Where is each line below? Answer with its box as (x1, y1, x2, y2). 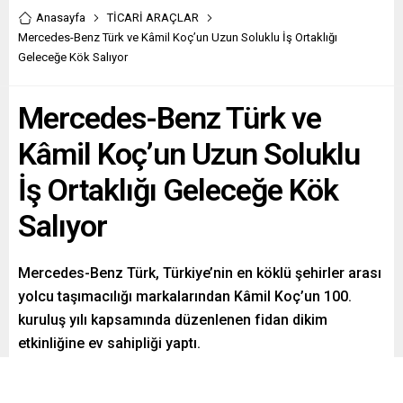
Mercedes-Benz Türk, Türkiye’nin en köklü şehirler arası (18, 264, 381, 282)
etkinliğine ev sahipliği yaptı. (18, 334, 201, 352)
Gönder (188, 372, 229, 387)
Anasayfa (36, 10, 85, 24)
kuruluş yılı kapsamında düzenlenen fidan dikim (18, 310, 327, 328)
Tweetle (111, 372, 157, 387)
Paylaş (42, 372, 80, 387)
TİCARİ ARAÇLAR (107, 10, 199, 24)
